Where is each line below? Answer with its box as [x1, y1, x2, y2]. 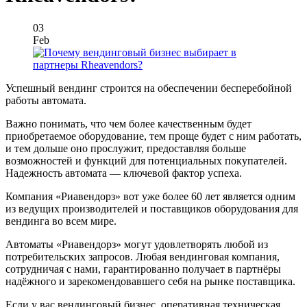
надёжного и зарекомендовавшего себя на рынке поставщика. [5, 275, 295, 288]
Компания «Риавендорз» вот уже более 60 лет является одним [5, 191, 295, 203]
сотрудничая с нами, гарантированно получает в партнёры [5, 263, 281, 275]
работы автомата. [5, 95, 86, 107]
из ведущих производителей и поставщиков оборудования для [5, 203, 298, 215]
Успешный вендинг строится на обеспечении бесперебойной [5, 82, 292, 95]
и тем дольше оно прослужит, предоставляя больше [5, 143, 246, 155]
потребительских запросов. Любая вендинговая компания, [5, 251, 280, 263]
